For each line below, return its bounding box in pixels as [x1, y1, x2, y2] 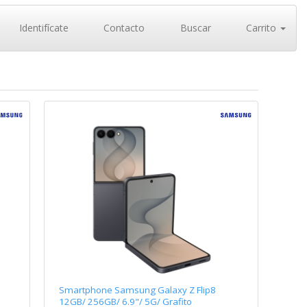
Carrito [243, 21, 279, 34]
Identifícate [16, 21, 69, 34]
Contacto [101, 21, 145, 34]
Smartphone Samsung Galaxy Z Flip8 [58, 284, 216, 297]
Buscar [177, 21, 211, 34]
